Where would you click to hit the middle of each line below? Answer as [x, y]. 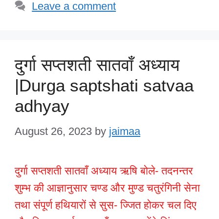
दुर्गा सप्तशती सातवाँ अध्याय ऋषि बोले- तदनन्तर [104, 171]
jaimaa [125, 131]
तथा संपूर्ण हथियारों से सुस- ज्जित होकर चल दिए [106, 205]
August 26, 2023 [53, 131]
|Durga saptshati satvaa [104, 85]
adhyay [42, 106]
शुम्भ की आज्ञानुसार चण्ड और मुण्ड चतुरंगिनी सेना [107, 188]
